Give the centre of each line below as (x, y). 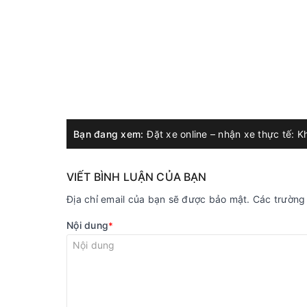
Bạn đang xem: (109, 134)
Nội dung (87, 225)
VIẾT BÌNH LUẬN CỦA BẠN (137, 177)
